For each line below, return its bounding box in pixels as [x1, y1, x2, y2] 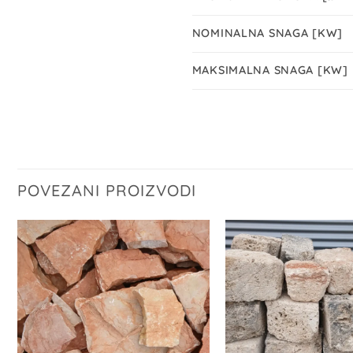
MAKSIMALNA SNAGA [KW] [191, 62, 348, 77]
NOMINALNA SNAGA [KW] [191, 25, 344, 40]
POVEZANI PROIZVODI [17, 180, 196, 200]
